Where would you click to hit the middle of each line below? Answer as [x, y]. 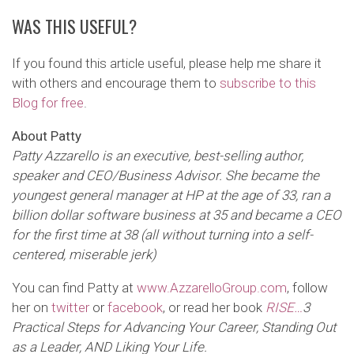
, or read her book [213, 307]
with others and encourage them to [116, 83]
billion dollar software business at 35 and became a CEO [177, 215]
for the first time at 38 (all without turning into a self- [162, 234]
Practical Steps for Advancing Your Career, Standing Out [174, 327]
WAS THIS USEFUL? [74, 26]
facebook [135, 307]
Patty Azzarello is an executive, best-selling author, [158, 155]
